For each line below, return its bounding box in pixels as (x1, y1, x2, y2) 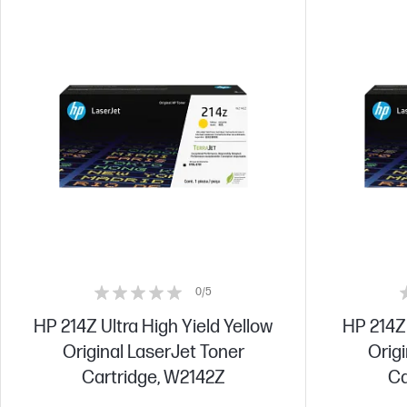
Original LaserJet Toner (62, 342, 244, 363)
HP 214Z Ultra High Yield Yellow (34, 316, 273, 338)
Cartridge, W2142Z (81, 367, 225, 389)
